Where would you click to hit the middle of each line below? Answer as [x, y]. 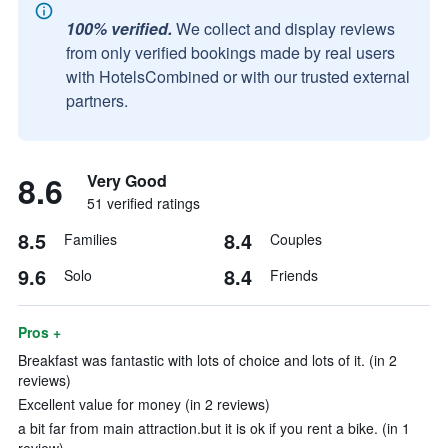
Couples [296, 239]
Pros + [39, 332]
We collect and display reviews [285, 28]
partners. [97, 100]
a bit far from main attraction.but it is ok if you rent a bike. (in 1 [214, 428]
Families [90, 239]
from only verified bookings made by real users [230, 52]
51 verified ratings [143, 203]
